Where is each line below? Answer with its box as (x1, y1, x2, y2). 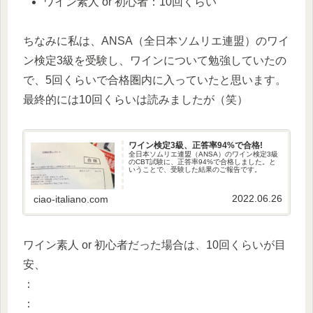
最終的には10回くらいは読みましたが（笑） (23, 94, 248, 106)
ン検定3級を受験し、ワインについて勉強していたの (23, 54, 286, 67)
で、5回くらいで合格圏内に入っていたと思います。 (23, 74, 286, 87)
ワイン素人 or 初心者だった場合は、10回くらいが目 (23, 238, 286, 251)
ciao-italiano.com (34, 194, 109, 205)
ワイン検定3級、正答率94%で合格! (129, 140, 263, 150)
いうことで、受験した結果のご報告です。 (129, 165, 262, 173)
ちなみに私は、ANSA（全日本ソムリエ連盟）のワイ (23, 35, 289, 48)
